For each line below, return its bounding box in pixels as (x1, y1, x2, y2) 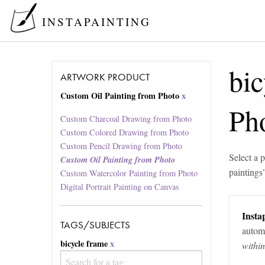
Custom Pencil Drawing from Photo (60, 140, 183, 152)
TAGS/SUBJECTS (60, 218, 131, 232)
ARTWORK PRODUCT (60, 70, 150, 84)
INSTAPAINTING (41, 14, 151, 30)
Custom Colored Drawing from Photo (60, 127, 189, 138)
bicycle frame (60, 237, 108, 250)
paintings (229, 166, 263, 178)
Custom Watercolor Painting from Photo (60, 167, 198, 179)
